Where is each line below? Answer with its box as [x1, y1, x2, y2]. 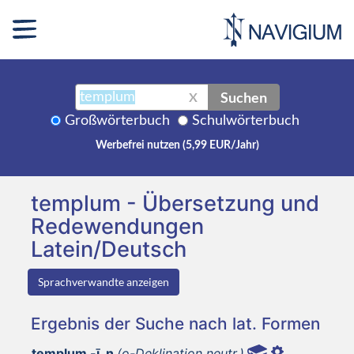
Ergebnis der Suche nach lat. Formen [31, 313, 320, 333]
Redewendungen [31, 213, 204, 239]
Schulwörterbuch [192, 113, 299, 128]
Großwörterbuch [65, 113, 170, 128]
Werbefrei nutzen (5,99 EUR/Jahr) [95, 139, 259, 151]
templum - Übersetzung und [31, 190, 319, 217]
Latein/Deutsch [31, 235, 186, 262]
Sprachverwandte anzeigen [38, 274, 169, 288]
